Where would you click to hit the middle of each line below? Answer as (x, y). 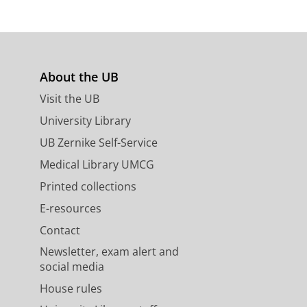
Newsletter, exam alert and (109, 252)
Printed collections (88, 187)
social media (72, 267)
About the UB (79, 77)
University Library (85, 121)
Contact (60, 231)
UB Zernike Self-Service (98, 143)
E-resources (70, 209)
